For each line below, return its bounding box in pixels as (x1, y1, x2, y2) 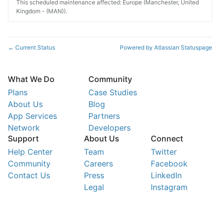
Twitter (151, 146, 177, 157)
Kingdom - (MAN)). (16, 7, 67, 15)
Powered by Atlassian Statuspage (120, 44, 212, 52)
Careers (84, 158, 113, 168)
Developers (88, 123, 131, 133)
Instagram (151, 182, 188, 192)
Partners (88, 111, 120, 121)
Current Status (14, 44, 55, 52)
